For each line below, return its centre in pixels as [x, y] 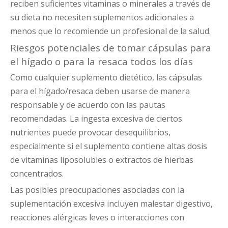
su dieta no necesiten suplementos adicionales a [102, 18]
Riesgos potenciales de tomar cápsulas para [111, 48]
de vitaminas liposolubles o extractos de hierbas [102, 160]
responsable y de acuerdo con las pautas [88, 105]
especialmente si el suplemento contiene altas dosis [109, 146]
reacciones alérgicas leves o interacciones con [97, 218]
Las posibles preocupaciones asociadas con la [97, 190]
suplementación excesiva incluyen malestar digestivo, [111, 204]
